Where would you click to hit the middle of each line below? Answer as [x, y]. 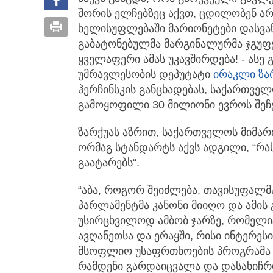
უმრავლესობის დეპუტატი [146, 75]
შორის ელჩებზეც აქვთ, [139, 14]
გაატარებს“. [109, 163]
